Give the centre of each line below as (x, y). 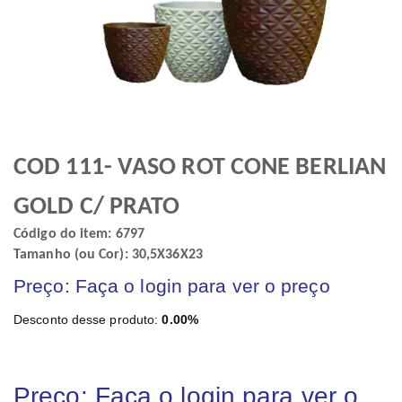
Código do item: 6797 (79, 234)
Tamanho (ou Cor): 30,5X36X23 (108, 255)
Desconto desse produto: (88, 319)
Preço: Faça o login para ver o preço (172, 286)
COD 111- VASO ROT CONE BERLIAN (200, 168)
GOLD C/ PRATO (97, 207)
